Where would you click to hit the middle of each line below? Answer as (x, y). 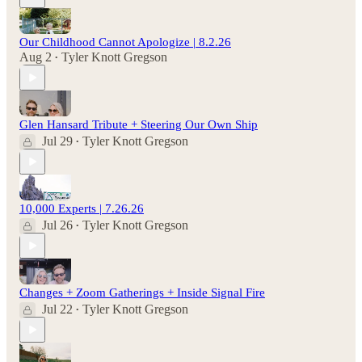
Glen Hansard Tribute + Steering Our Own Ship (139, 125)
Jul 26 (57, 225)
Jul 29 (57, 141)
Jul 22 (57, 309)
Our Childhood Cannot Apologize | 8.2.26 (125, 42)
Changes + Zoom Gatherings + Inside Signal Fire (142, 293)
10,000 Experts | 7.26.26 (82, 209)
